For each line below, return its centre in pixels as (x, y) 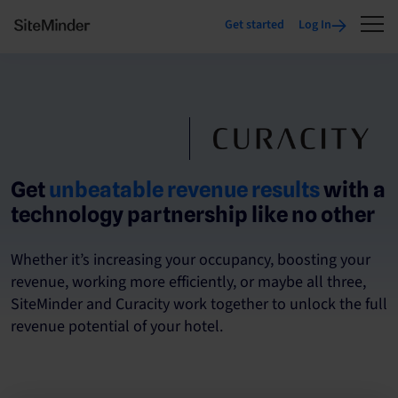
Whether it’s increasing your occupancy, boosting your (191, 260)
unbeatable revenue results (184, 190)
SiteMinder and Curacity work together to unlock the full (199, 304)
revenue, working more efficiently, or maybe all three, (188, 282)
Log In (315, 25)
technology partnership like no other (193, 215)
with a (353, 190)
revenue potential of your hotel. (117, 326)
